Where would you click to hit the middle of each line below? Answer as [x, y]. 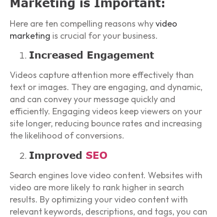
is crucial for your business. [104, 36]
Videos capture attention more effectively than [102, 75]
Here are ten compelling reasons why [83, 24]
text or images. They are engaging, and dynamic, [106, 87]
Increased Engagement [92, 55]
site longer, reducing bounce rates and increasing [106, 124]
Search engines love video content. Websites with [106, 175]
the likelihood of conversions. [67, 136]
